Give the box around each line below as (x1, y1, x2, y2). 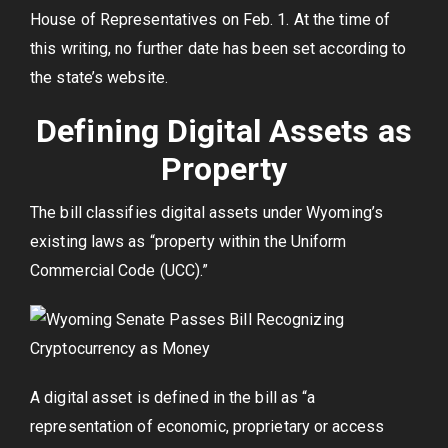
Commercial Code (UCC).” (30, 261, 209, 280)
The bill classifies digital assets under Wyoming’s (30, 203, 384, 222)
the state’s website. (30, 68, 168, 87)
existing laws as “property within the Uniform (30, 232, 347, 251)
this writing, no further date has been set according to (30, 39, 407, 58)
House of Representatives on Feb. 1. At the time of (30, 10, 391, 29)
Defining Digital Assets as (36, 112, 412, 150)
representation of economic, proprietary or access (30, 417, 384, 436)
